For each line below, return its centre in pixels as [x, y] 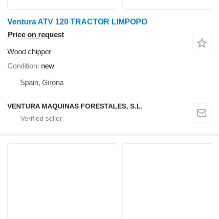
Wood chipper [29, 52]
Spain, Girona [42, 83]
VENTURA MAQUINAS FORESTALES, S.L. [75, 106]
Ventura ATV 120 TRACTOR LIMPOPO [77, 22]
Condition [22, 66]
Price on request [36, 35]
